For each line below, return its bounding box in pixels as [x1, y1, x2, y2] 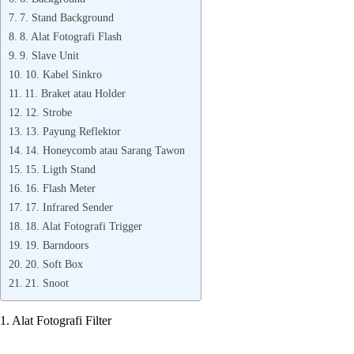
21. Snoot [24, 277, 69, 289]
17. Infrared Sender [24, 201, 113, 213]
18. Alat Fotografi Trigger [24, 220, 142, 232]
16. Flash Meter [24, 182, 96, 194]
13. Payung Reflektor [24, 125, 121, 137]
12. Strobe [24, 106, 72, 119]
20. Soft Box [24, 258, 83, 270]
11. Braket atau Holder [24, 87, 126, 100]
